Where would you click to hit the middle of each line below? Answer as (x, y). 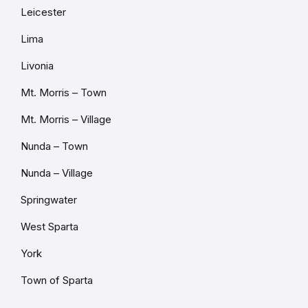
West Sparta (49, 226)
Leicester (43, 12)
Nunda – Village (57, 173)
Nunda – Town (54, 146)
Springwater (49, 199)
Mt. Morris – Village (66, 119)
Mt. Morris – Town (64, 92)
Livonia (37, 65)
